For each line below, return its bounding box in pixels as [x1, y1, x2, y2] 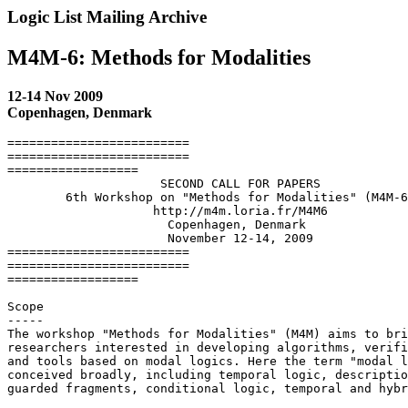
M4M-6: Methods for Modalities [7, 45, 311, 69]
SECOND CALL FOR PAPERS [7, 176, 321, 190]
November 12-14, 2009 [7, 230, 313, 245]
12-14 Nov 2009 [7, 87, 103, 104]
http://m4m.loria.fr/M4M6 [7, 203, 328, 218]
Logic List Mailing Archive [7, 7, 207, 26]
